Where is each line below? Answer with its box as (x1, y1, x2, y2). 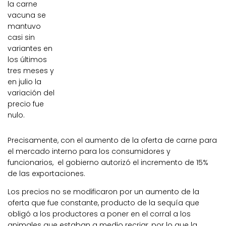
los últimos (8, 54, 47, 65)
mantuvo (8, 21, 41, 32)
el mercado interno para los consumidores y (8, 146, 171, 157)
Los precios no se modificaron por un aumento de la (8, 187, 199, 197)
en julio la (8, 77, 41, 87)
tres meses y (8, 66, 54, 76)
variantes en (8, 43, 52, 54)
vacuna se (8, 10, 46, 21)
